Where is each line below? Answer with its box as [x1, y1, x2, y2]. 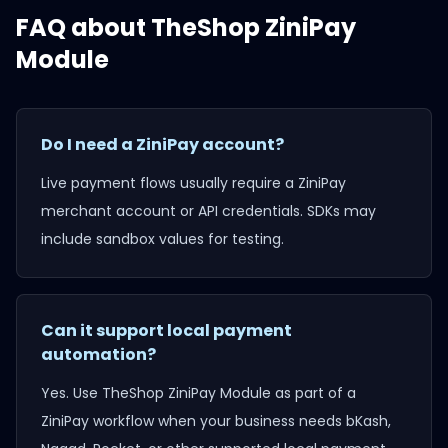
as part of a [271, 383, 356, 403]
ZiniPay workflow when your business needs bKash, [41, 411, 391, 431]
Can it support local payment [41, 319, 292, 342]
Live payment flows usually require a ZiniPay [41, 173, 346, 193]
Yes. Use [41, 383, 102, 403]
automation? [41, 343, 156, 366]
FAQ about [16, 11, 151, 44]
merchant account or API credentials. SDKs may [41, 201, 376, 221]
